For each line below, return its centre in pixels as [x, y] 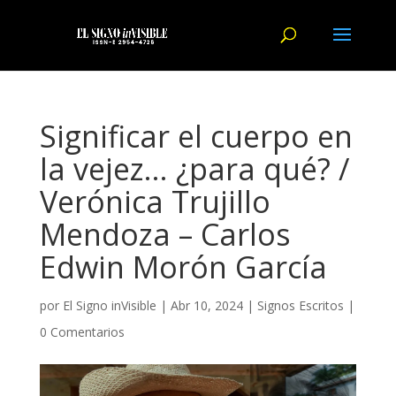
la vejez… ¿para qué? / [194, 169]
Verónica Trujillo [155, 202]
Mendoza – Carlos [165, 234]
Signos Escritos [300, 305]
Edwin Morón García [183, 267]
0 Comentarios [82, 332]
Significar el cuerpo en [196, 136]
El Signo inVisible [109, 305]
